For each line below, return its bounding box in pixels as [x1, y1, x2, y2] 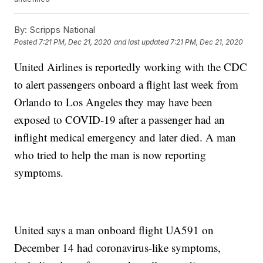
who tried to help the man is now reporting [14, 147, 207, 163]
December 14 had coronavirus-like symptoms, [14, 240, 221, 255]
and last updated [114, 38, 169, 47]
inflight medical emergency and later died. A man [14, 130, 237, 145]
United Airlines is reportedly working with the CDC [14, 59, 248, 75]
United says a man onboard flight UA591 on [14, 222, 214, 238]
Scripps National [27, 24, 96, 36]
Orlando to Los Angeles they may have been [14, 95, 213, 110]
